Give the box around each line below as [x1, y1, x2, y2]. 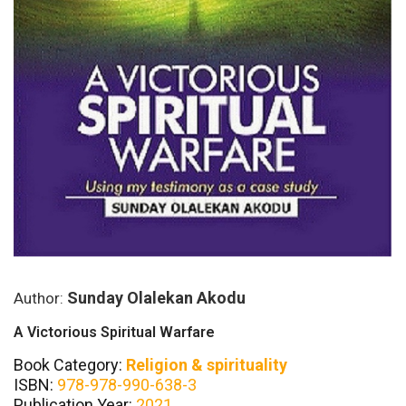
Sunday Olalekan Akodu [67, 287, 246, 307]
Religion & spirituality [126, 354, 287, 374]
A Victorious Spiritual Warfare [14, 323, 215, 341]
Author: [14, 288, 67, 307]
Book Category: [14, 354, 126, 374]
